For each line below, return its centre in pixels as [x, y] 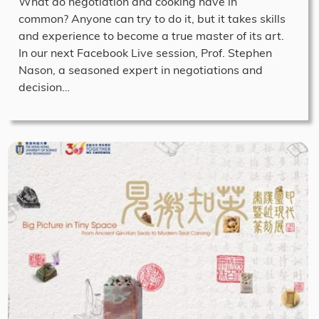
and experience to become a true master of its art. [151, 35]
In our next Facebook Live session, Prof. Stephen [145, 52]
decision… [44, 87]
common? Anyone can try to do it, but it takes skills [152, 18]
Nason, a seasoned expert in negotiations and [141, 69]
